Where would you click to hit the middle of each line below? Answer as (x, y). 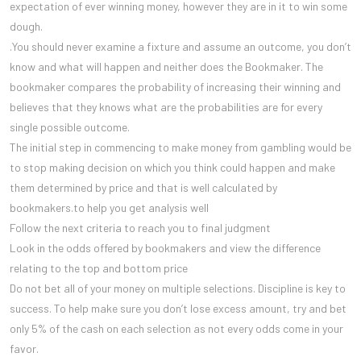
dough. (26, 26)
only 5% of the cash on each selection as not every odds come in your (176, 328)
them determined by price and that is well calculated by (143, 187)
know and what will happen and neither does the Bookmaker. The (166, 66)
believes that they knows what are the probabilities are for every (166, 106)
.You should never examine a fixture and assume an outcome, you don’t (180, 46)
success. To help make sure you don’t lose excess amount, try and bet (178, 308)
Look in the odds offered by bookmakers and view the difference (165, 247)
